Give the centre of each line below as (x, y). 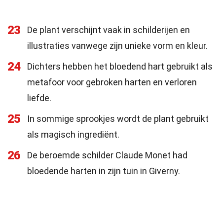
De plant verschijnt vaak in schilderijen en (109, 30)
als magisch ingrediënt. (73, 134)
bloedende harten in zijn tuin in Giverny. (104, 171)
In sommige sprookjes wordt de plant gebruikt (118, 119)
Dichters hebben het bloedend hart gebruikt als (120, 66)
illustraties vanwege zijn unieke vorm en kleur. (117, 46)
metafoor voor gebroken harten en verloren (112, 82)
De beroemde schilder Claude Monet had (107, 155)
